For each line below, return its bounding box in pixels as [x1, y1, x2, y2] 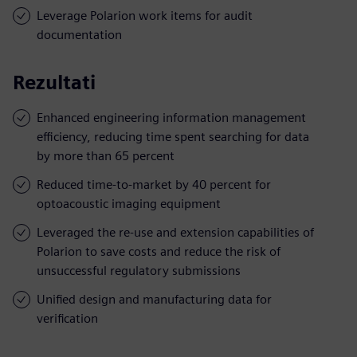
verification [37, 310, 98, 326]
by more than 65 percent [37, 147, 175, 163]
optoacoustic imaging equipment [37, 195, 221, 211]
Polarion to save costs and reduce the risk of [37, 243, 280, 259]
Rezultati [13, 70, 96, 94]
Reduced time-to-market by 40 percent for [37, 176, 271, 192]
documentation [37, 26, 122, 42]
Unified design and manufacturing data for [37, 291, 272, 307]
